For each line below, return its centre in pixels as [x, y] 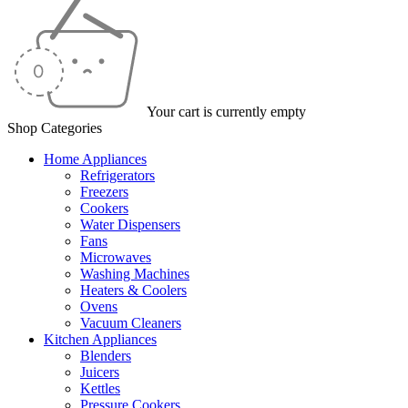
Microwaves [116, 257]
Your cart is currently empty [226, 112]
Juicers [100, 372]
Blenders [106, 356]
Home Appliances [95, 159]
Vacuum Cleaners [131, 323]
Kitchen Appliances [100, 339]
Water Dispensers [130, 224]
